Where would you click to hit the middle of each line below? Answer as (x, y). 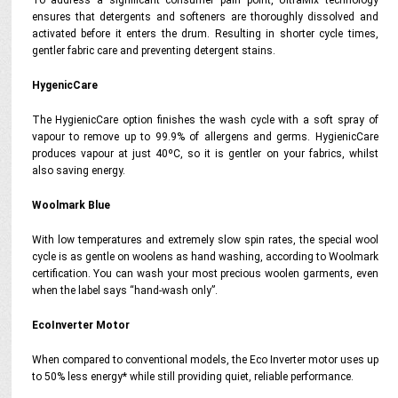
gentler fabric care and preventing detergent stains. (153, 51)
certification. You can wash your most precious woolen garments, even (205, 274)
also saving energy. (78, 171)
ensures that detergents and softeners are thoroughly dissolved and (205, 17)
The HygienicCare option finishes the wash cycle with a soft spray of (205, 120)
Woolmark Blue (71, 205)
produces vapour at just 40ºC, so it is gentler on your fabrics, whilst (205, 154)
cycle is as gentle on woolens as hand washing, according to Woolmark (205, 257)
